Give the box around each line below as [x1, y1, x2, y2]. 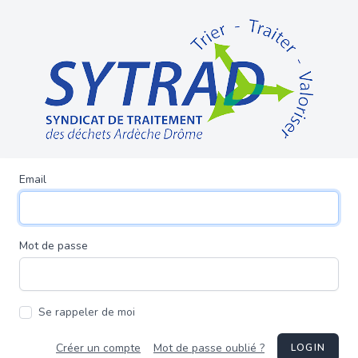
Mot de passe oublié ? [153, 340, 265, 356]
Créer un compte [56, 340, 141, 356]
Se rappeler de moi [38, 304, 135, 320]
